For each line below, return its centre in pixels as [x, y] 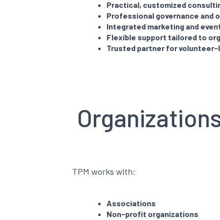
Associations [131, 203]
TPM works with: [104, 171]
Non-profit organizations [152, 214]
